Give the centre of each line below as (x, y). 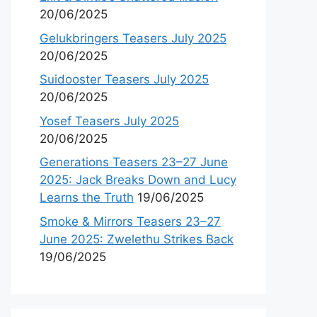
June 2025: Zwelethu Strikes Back (137, 239)
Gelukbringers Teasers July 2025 (133, 38)
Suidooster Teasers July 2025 (124, 79)
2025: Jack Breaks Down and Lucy (138, 180)
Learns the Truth (87, 197)
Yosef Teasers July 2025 (109, 121)
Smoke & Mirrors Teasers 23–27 (130, 221)
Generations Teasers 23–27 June (134, 162)
